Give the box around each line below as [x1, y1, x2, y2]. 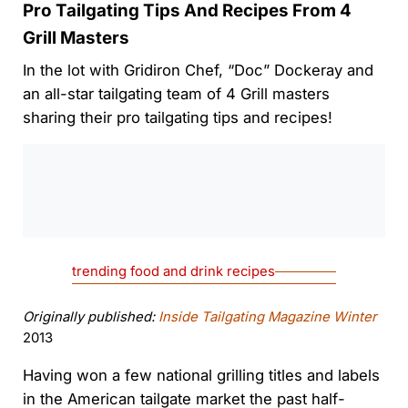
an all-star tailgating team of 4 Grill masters [22, 84, 330, 103]
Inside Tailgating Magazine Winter [158, 309, 377, 326]
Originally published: [22, 309, 158, 326]
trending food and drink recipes [72, 263, 276, 280]
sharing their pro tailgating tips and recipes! [22, 107, 332, 127]
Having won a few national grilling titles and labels [22, 366, 380, 385]
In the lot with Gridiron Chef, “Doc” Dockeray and [22, 60, 373, 79]
